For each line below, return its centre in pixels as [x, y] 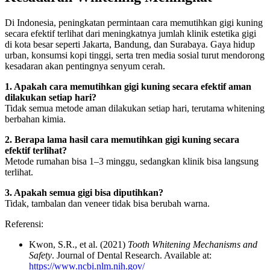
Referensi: [24, 224]
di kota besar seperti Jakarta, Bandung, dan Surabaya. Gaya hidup [130, 45]
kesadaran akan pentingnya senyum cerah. [85, 66]
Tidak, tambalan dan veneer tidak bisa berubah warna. [107, 204]
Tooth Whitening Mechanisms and [193, 245]
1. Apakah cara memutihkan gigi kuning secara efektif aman [128, 87]
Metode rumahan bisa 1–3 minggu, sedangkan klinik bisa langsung [132, 162]
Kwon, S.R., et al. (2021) [78, 245]
